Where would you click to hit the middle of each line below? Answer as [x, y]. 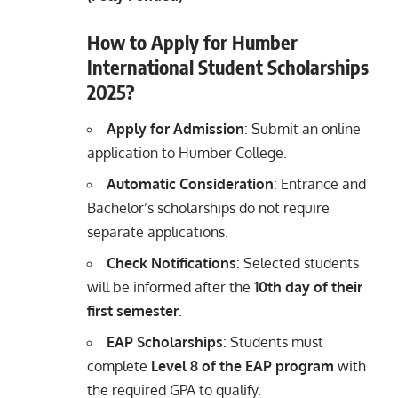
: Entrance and [320, 183]
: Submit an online [302, 128]
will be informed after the [171, 287]
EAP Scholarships [165, 342]
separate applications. [158, 231]
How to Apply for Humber [192, 42]
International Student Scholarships [228, 67]
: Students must [273, 342]
